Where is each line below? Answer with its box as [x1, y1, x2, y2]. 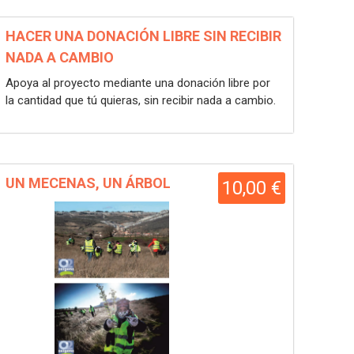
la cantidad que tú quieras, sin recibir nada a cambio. [6, 93, 276, 107]
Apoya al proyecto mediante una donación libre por [6, 76, 270, 90]
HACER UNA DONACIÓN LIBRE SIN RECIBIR [6, 28, 281, 44]
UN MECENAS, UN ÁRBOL [6, 175, 171, 191]
